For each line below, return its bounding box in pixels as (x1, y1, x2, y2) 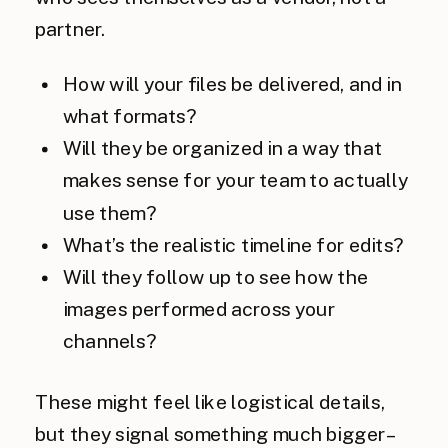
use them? (63, 201, 157, 224)
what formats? (63, 104, 198, 128)
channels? (63, 330, 157, 353)
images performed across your (63, 298, 335, 321)
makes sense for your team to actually (63, 169, 408, 192)
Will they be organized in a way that (63, 137, 383, 160)
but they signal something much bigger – (35, 422, 395, 446)
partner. (35, 18, 105, 41)
